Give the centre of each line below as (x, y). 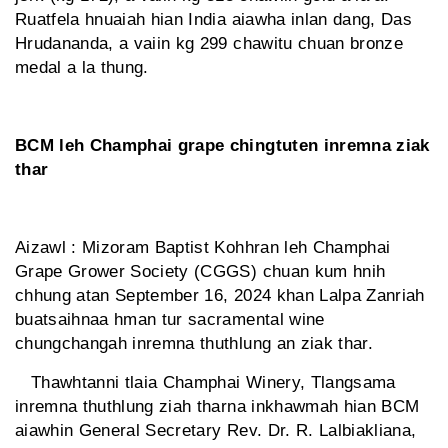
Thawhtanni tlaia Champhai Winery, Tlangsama (205, 383)
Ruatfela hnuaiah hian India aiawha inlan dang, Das (213, 20)
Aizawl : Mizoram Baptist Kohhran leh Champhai (203, 248)
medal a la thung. (82, 68)
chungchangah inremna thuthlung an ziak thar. (194, 344)
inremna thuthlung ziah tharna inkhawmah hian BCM (217, 407)
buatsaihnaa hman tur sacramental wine (170, 320)
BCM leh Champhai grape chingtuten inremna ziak (222, 146)
